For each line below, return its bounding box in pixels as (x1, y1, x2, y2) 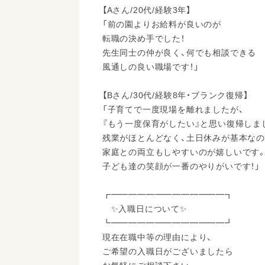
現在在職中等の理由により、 (102, 232, 213, 243)
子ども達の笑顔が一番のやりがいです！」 (102, 161, 260, 172)
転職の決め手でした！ (102, 34, 185, 44)
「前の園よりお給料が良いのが (102, 20, 221, 30)
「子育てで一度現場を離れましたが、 (102, 105, 244, 115)
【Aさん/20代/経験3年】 (102, 5, 191, 15)
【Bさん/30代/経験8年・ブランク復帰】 (102, 91, 248, 101)
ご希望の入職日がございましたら (102, 247, 234, 257)
